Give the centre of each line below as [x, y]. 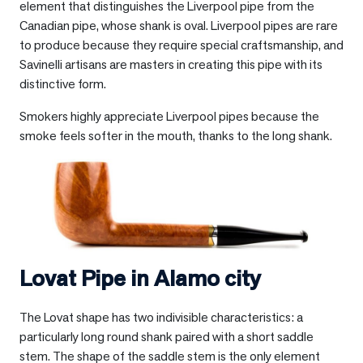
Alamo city [207, 278]
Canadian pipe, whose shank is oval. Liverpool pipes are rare [179, 26]
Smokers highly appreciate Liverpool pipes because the [169, 117]
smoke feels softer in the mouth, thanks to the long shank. [176, 136]
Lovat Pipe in [87, 278]
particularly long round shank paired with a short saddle [167, 337]
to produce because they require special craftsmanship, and [181, 45]
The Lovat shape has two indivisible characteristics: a [161, 318]
